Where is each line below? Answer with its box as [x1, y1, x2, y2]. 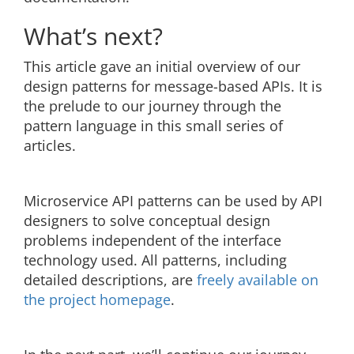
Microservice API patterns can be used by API [24, 191, 322, 211]
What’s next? [24, 20, 163, 53]
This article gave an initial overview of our [24, 57, 300, 77]
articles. [24, 136, 76, 156]
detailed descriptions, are [24, 270, 197, 290]
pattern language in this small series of [24, 116, 283, 136]
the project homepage [24, 290, 171, 310]
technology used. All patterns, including [24, 250, 287, 270]
